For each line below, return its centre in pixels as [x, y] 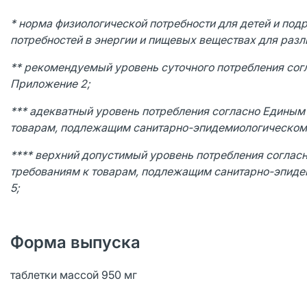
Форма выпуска [75, 242]
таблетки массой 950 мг [74, 275]
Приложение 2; [50, 84]
